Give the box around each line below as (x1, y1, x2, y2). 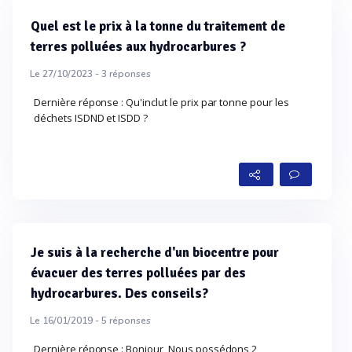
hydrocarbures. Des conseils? (31, 285, 208, 302)
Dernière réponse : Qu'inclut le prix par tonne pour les (34, 95, 289, 109)
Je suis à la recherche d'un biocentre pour (31, 244, 279, 261)
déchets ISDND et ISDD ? (34, 111, 148, 125)
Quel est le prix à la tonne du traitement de (31, 18, 285, 35)
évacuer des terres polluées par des (31, 265, 246, 281)
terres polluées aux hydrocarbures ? (31, 38, 246, 55)
